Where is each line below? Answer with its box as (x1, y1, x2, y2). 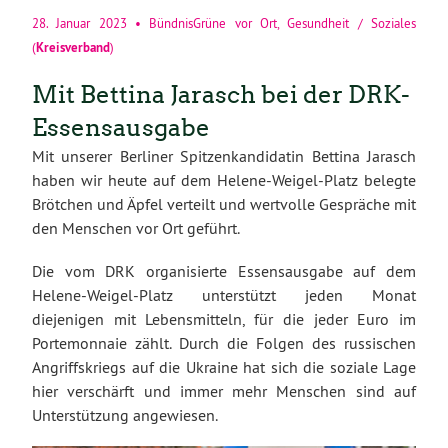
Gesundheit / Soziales (287, 14, 417, 32)
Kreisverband (36, 37, 110, 56)
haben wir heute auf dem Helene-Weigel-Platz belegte (32, 169, 416, 190)
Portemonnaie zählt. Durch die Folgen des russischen (32, 332, 416, 353)
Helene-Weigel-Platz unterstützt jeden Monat (32, 284, 416, 305)
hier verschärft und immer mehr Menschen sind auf (32, 380, 416, 401)
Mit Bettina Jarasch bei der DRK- (32, 79, 410, 109)
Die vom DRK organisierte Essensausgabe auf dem (32, 260, 416, 281)
